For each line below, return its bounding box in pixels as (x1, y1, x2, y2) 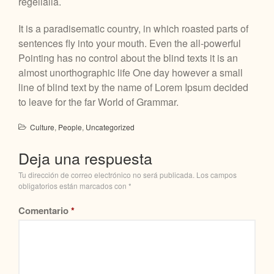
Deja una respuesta (18, 146, 152, 169)
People (58, 121, 82, 132)
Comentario (18, 203, 71, 217)
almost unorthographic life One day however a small (18, 65, 243, 80)
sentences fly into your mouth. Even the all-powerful (18, 35, 241, 50)
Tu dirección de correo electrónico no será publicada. (18, 169, 194, 180)
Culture (30, 121, 54, 132)
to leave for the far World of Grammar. (18, 94, 179, 109)
